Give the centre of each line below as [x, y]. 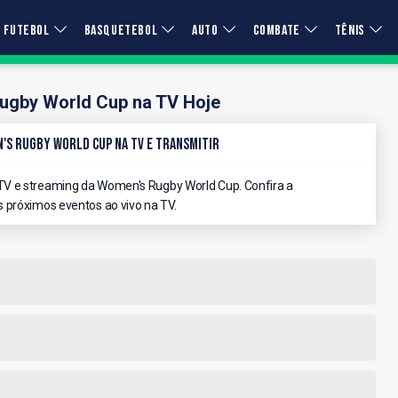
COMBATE [276, 31]
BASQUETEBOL [121, 31]
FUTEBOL [27, 31]
